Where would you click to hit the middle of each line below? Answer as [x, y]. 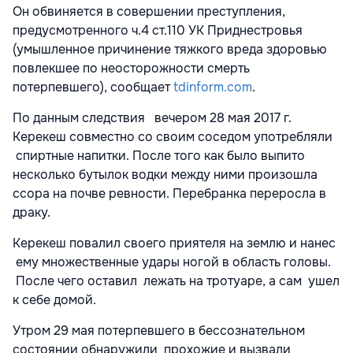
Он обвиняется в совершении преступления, [149, 11]
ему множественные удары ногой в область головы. [172, 262]
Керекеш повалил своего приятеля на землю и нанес [174, 243]
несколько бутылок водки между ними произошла [165, 174]
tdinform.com [213, 87]
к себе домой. [54, 299]
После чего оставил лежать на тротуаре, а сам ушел [176, 281]
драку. [32, 212]
